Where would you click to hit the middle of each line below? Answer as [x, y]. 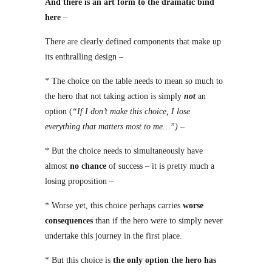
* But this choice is [79, 260]
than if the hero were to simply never [158, 221]
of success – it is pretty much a [160, 166]
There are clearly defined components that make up [133, 42]
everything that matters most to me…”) [111, 127]
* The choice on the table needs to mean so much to [134, 81]
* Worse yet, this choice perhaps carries [114, 206]
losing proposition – [79, 181]
